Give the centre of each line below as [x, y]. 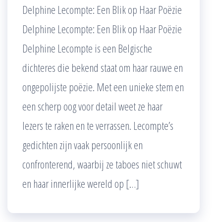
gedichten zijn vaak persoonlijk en [83, 144]
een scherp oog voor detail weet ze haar [92, 106]
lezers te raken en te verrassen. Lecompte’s [98, 125]
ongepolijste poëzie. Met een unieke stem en [103, 86]
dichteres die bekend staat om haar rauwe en [103, 67]
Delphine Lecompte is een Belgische [87, 48]
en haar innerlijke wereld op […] [81, 183]
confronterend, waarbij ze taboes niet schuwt [102, 164]
